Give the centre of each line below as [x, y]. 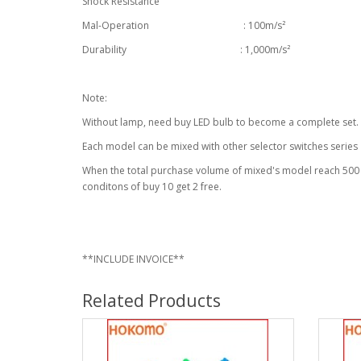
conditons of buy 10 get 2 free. [152, 187]
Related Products [151, 301]
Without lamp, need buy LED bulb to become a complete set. [220, 122]
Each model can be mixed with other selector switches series [220, 146]
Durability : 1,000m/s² [186, 50]
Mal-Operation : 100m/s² [184, 25]
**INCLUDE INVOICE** [133, 259]
